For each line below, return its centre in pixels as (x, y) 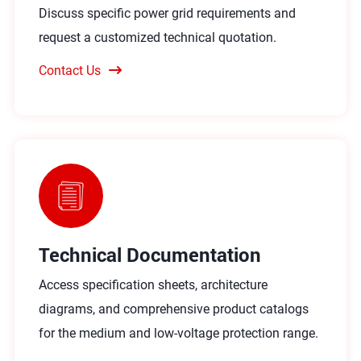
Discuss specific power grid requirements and (167, 13)
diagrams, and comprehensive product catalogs (173, 309)
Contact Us (69, 70)
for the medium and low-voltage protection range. (178, 333)
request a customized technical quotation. (157, 37)
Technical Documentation (149, 254)
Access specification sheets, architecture (153, 284)
